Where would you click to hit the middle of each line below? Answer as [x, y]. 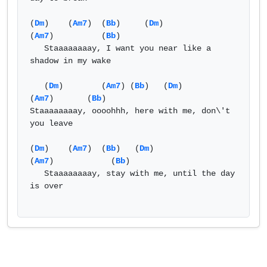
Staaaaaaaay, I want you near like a [37, 48]
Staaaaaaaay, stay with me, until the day [37, 173]
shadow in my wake [75, 61]
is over [49, 186]
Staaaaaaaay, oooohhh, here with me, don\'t [130, 111]
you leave [54, 123]
